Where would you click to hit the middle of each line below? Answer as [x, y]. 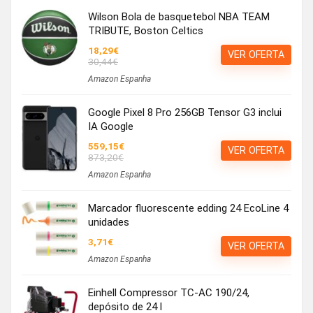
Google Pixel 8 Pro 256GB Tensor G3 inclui [185, 112]
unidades [109, 222]
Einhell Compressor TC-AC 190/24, [169, 292]
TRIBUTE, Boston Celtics [146, 30]
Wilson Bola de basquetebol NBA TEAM [179, 16]
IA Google [111, 126]
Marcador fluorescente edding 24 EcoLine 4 [188, 208]
